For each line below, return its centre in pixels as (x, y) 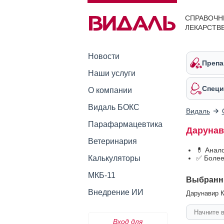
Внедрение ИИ (115, 192)
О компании (110, 90)
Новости (103, 56)
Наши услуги (111, 73)
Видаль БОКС (113, 107)
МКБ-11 (101, 175)
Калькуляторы (114, 158)
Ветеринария (112, 141)
